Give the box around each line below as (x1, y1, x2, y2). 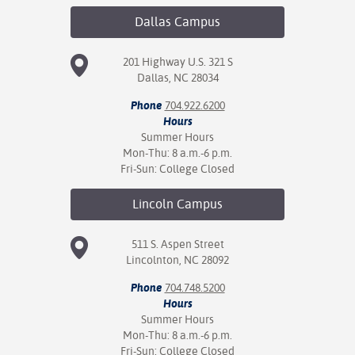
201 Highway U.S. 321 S (122, 55, 233, 68)
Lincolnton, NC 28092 (126, 254, 229, 266)
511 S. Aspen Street (131, 238, 224, 250)
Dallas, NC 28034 (136, 71, 219, 84)
